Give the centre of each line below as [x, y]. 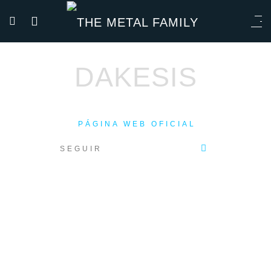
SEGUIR [83, 149]
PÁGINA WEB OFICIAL [137, 124]
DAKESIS [135, 77]
